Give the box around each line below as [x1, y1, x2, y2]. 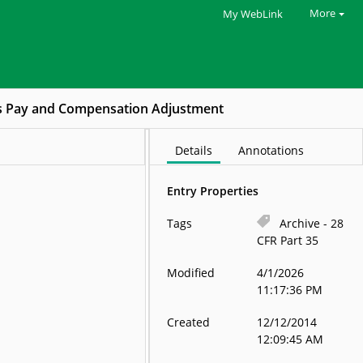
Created [167, 314, 211, 330]
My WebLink [222, 7, 283, 21]
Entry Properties [167, 183, 259, 199]
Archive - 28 [280, 216, 344, 231]
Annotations [238, 143, 305, 158]
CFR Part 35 [257, 233, 319, 248]
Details [175, 143, 213, 158]
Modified [167, 265, 216, 280]
